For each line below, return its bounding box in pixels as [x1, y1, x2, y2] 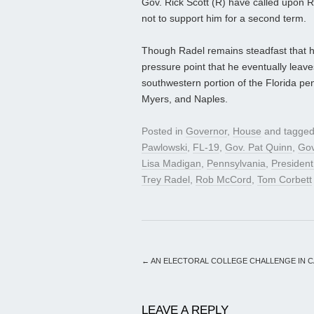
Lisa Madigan [142, 158, 201, 170]
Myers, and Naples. [142, 93, 228, 105]
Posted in [142, 125, 186, 137]
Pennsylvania [207, 158, 266, 170]
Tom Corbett [257, 174, 312, 186]
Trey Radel [142, 174, 190, 186]
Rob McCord [196, 174, 252, 186]
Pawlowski [142, 142, 187, 153]
